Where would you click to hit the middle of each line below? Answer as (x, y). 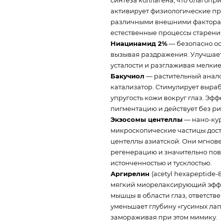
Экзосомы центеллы (147, 119)
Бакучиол (128, 76)
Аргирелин (131, 173)
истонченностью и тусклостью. (161, 163)
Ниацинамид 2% (139, 43)
